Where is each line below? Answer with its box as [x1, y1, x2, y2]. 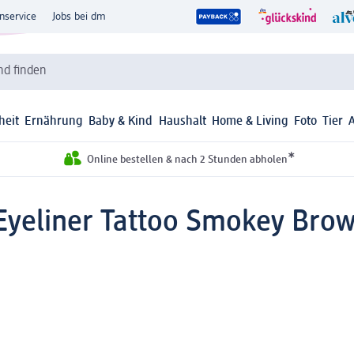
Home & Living [211, 115, 288, 129]
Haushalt [158, 115, 206, 129]
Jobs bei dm [52, 11, 106, 22]
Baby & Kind [88, 115, 153, 129]
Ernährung [24, 115, 84, 129]
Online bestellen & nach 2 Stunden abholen [86, 154, 288, 166]
